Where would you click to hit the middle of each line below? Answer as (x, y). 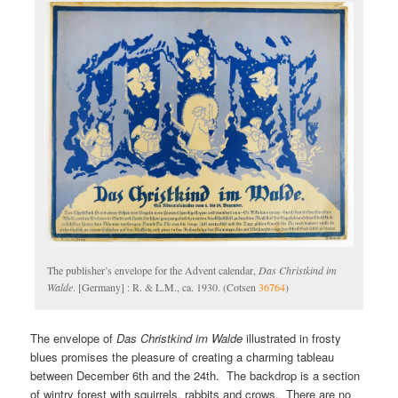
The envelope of (74, 338)
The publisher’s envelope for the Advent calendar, (153, 270)
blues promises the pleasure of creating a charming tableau (183, 357)
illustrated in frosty (292, 338)
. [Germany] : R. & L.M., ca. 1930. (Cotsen (166, 287)
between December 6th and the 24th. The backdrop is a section (195, 376)
